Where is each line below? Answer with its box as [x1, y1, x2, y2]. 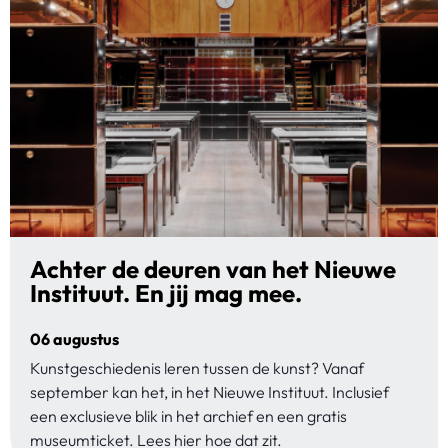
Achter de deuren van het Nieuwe [30, 253, 396, 284]
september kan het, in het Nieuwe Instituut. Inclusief [30, 381, 389, 402]
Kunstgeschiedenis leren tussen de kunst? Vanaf [30, 357, 364, 378]
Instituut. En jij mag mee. [30, 277, 302, 308]
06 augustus [30, 328, 119, 349]
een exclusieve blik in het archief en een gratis [30, 405, 347, 426]
